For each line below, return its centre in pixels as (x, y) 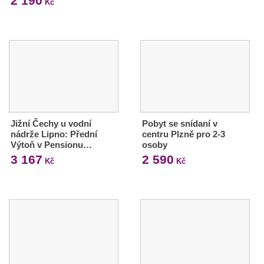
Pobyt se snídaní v (179, 123)
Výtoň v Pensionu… (51, 144)
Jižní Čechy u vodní (51, 123)
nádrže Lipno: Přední (54, 134)
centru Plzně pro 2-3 (183, 134)
